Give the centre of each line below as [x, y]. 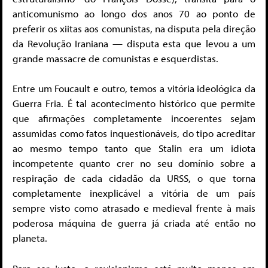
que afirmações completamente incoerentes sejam [134, 118]
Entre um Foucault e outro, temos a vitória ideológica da [134, 89]
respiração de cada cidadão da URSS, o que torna [134, 178]
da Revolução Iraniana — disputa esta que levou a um [134, 43]
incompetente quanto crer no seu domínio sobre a [134, 163]
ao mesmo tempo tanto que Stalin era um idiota [134, 148]
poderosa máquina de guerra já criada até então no [134, 223]
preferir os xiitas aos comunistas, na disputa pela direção [134, 28]
